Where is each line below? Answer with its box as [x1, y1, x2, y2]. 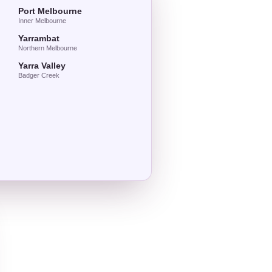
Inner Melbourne [18, 17, 67, 24]
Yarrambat [18, 34, 60, 43]
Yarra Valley [18, 61, 66, 70]
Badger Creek [18, 72, 60, 79]
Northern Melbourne [18, 44, 78, 52]
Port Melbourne [18, 7, 83, 16]
